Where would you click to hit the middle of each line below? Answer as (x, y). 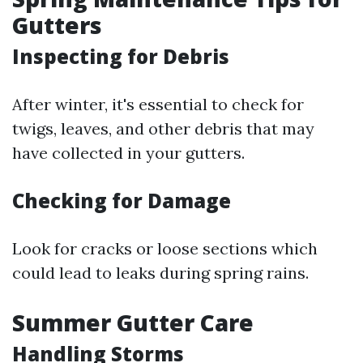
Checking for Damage (122, 201)
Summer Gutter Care (133, 322)
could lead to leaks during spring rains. (160, 273)
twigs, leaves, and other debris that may (163, 128)
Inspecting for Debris (121, 56)
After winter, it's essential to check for (158, 104)
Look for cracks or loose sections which (165, 248)
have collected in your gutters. (128, 153)
